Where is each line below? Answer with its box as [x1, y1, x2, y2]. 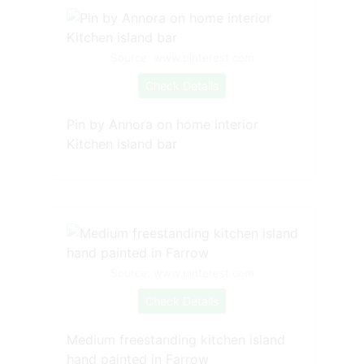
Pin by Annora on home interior [66, 115, 258, 132]
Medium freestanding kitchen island [66, 331, 285, 348]
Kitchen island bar [66, 135, 177, 152]
